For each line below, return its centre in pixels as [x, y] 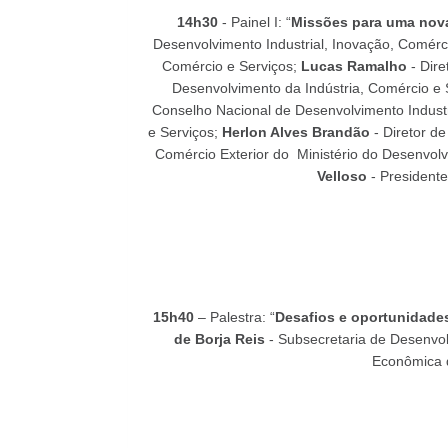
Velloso [341, 176]
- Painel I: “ [254, 22]
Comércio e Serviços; [231, 66]
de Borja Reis [219, 339]
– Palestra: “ [234, 317]
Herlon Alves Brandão [295, 132]
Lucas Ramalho [354, 66]
